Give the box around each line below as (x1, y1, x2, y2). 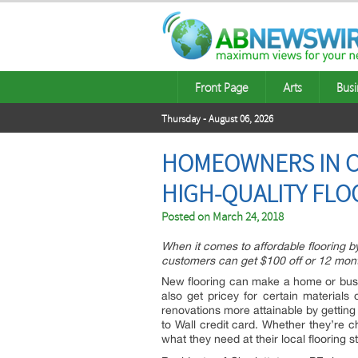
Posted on (161, 209, 213, 225)
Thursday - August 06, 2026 (161, 113, 273, 125)
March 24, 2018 (213, 209, 284, 225)
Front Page (195, 79, 249, 95)
